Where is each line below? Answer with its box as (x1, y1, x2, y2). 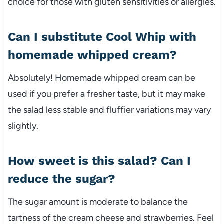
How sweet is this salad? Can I (7, 153, 191, 168)
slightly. (7, 120, 38, 131)
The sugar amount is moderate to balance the (7, 196, 188, 207)
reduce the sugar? (7, 171, 115, 186)
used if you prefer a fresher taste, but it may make (7, 88, 205, 99)
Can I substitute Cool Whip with (7, 29, 196, 44)
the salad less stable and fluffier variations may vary (7, 104, 211, 115)
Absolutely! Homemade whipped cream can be (7, 72, 195, 83)
